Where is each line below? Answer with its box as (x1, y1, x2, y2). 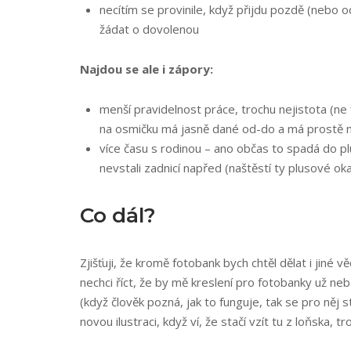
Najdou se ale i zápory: (80, 61, 213, 77)
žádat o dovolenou (100, 21, 199, 37)
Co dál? (80, 203, 156, 228)
